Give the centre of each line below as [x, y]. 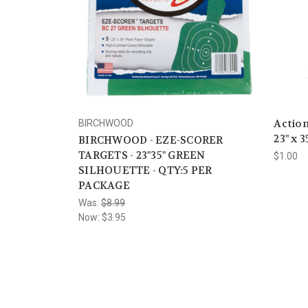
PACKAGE [104, 186]
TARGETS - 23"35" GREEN [142, 156]
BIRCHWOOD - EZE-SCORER [151, 141]
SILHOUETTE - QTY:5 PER [145, 171]
